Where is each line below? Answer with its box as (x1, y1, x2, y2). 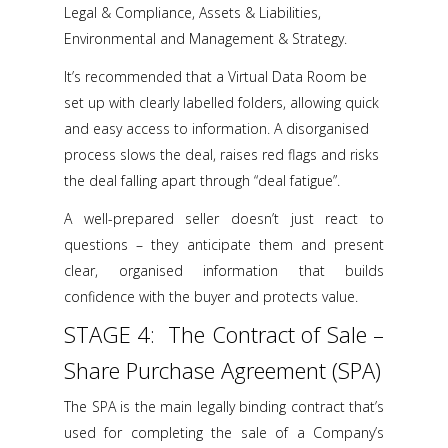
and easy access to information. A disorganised (64, 119, 369, 138)
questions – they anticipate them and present (64, 235, 384, 254)
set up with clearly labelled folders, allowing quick (64, 93, 379, 112)
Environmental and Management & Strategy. (64, 29, 347, 48)
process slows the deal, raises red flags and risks (64, 145, 379, 164)
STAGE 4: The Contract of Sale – (64, 319, 384, 349)
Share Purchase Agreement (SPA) (64, 355, 381, 385)
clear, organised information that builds (64, 261, 384, 280)
